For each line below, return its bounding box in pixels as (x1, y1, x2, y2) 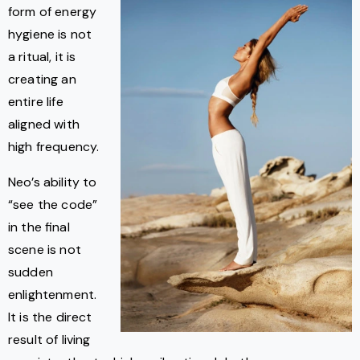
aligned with (8, 115, 80, 133)
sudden (8, 263, 53, 280)
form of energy (8, 2, 97, 20)
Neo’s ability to (8, 173, 97, 190)
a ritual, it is (8, 47, 76, 65)
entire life (8, 92, 63, 110)
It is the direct (8, 308, 92, 325)
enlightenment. (8, 285, 97, 303)
